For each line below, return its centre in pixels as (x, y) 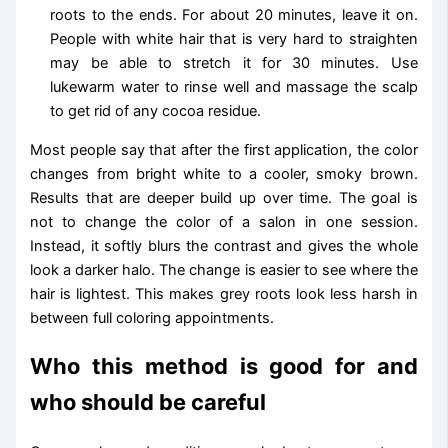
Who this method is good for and (224, 365)
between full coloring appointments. (152, 317)
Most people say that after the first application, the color (224, 149)
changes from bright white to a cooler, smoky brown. (224, 173)
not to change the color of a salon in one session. (224, 221)
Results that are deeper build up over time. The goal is (224, 197)
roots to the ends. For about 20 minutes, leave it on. (234, 14)
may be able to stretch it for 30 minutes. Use (234, 62)
